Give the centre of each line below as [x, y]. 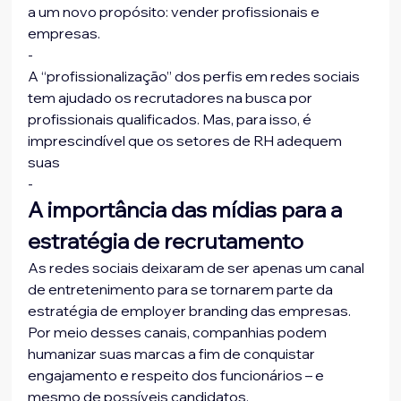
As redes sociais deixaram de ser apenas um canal [198, 268]
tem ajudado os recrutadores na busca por [172, 98]
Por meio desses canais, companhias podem [179, 333]
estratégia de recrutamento [166, 241]
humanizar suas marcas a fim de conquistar [173, 354]
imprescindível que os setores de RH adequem [187, 141]
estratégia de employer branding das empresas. [191, 311]
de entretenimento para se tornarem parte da [182, 290]
